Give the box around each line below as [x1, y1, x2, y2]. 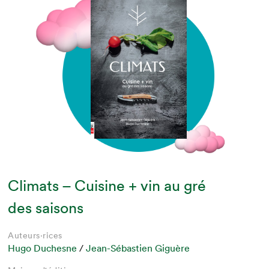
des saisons [8, 199, 84, 217]
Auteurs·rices [8, 230, 62, 241]
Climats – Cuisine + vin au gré [8, 177, 207, 195]
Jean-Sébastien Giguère [86, 242, 190, 255]
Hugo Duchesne [8, 242, 77, 255]
